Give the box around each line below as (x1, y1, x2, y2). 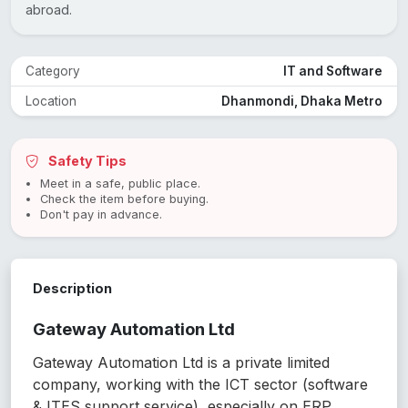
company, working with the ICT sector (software (33, 375, 368, 394)
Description (33, 280, 112, 297)
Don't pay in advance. (40, 208, 162, 222)
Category (25, 64, 80, 79)
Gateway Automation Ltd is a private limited (33, 353, 330, 372)
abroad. (25, 2, 72, 18)
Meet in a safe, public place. (40, 177, 200, 191)
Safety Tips (46, 153, 127, 169)
